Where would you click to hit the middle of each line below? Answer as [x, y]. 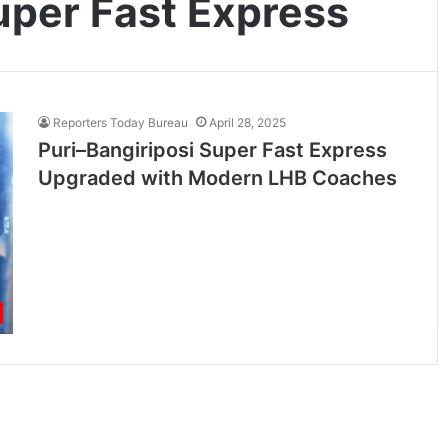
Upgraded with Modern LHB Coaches [218, 178]
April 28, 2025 [248, 122]
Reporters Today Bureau [121, 122]
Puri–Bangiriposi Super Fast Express [213, 150]
